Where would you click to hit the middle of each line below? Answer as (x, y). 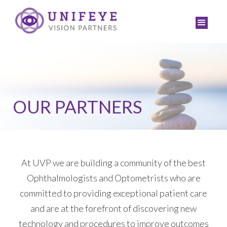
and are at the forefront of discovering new (113, 208)
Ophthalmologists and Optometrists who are (113, 178)
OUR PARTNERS (78, 106)
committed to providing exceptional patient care (113, 193)
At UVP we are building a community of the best (113, 163)
